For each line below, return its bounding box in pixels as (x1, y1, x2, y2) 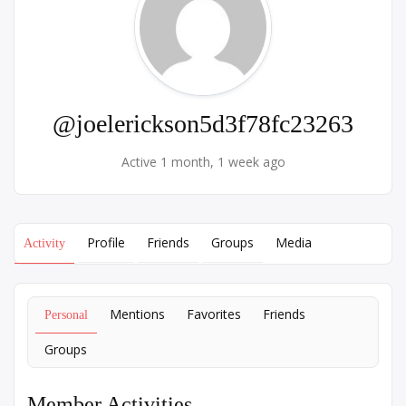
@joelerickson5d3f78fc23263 (53, 110, 353, 138)
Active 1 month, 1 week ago (121, 153, 285, 170)
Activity (24, 237, 65, 250)
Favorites (187, 305, 241, 323)
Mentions (110, 305, 165, 323)
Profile (87, 234, 125, 251)
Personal (44, 308, 88, 322)
